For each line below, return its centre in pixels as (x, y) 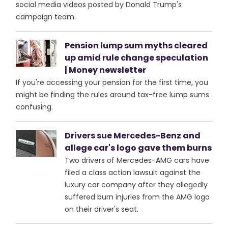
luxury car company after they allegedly (136, 185)
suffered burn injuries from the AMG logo (137, 197)
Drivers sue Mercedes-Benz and (133, 136)
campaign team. (46, 17)
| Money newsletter (106, 70)
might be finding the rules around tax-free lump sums (113, 95)
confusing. (35, 107)
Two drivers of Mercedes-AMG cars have (137, 160)
